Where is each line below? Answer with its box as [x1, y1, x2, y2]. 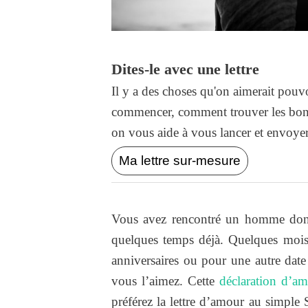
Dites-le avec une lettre [111, 60, 259, 78]
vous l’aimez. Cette [111, 274, 219, 289]
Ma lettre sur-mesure [119, 153, 241, 168]
